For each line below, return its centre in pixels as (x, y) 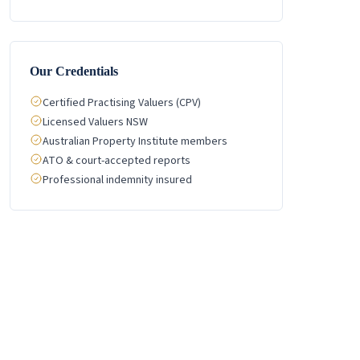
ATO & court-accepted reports (117, 161)
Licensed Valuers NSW (95, 122)
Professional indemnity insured (117, 180)
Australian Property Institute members (135, 141)
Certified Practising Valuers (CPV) (122, 103)
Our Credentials (74, 71)
